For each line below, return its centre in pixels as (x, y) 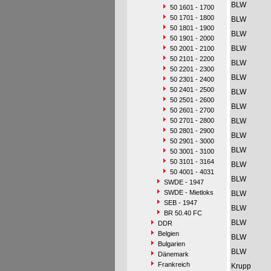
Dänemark (173, 254)
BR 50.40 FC (183, 213)
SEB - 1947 (180, 203)
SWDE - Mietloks (188, 192)
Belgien (168, 233)
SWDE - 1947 (184, 182)
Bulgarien (171, 244)
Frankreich (174, 264)
